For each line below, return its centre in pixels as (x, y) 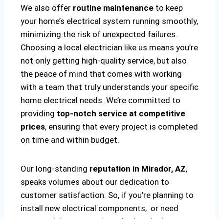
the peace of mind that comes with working (101, 74)
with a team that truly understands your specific (109, 87)
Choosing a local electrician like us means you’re (109, 48)
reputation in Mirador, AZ (138, 169)
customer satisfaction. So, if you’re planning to (107, 195)
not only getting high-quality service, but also (104, 61)
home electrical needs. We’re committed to (100, 100)
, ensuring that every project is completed (121, 127)
